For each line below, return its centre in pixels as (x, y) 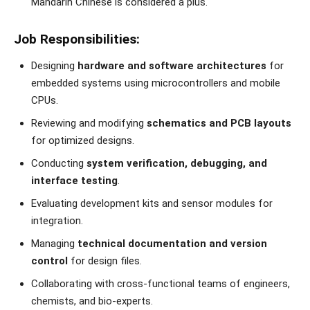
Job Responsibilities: (77, 39)
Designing (54, 66)
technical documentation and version (172, 244)
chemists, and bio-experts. (92, 301)
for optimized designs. (83, 140)
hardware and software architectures (172, 66)
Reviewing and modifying (89, 123)
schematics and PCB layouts (219, 123)
